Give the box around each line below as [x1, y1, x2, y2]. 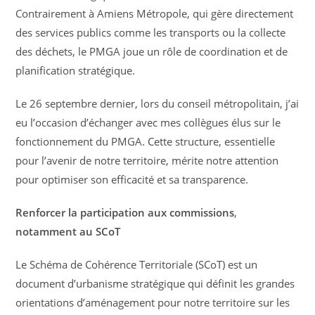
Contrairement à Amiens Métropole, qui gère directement [15, 6, 294, 21]
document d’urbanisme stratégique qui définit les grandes [15, 276, 295, 291]
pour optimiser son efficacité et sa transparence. [15, 172, 249, 187]
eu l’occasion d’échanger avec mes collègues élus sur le [15, 115, 281, 130]
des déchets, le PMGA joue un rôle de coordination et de [15, 44, 288, 59]
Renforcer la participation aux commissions [15, 205, 235, 220]
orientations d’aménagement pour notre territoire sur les [15, 295, 290, 310]
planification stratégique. [15, 63, 136, 78]
